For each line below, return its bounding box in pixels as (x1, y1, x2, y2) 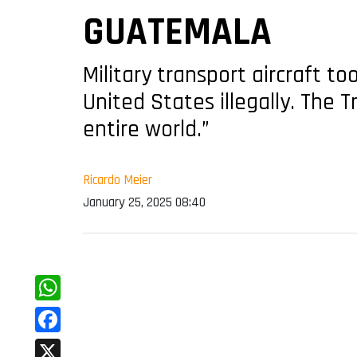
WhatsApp (35, 303, 98, 324)
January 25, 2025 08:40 (83, 194, 206, 212)
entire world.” (83, 115, 210, 145)
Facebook (35, 335, 92, 355)
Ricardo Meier (83, 171, 152, 190)
